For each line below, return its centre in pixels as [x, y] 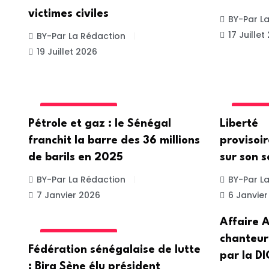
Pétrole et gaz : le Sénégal [100, 123]
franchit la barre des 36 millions [114, 140]
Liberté [239, 123]
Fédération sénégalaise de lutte [114, 250]
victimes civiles [68, 14]
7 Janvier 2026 [68, 195]
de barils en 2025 [76, 157]
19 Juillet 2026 [67, 52]
